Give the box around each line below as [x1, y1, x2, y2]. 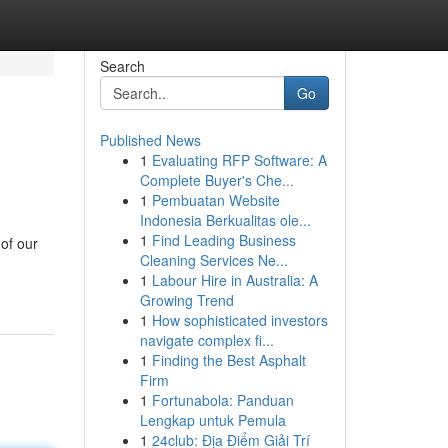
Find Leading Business [151, 230, 296, 250]
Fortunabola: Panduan [151, 390, 294, 410]
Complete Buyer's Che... [139, 170, 294, 190]
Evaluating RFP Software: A [151, 150, 327, 170]
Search [99, 56, 145, 76]
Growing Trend [139, 290, 234, 310]
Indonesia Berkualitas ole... [139, 210, 311, 230]
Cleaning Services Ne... [139, 250, 288, 270]
